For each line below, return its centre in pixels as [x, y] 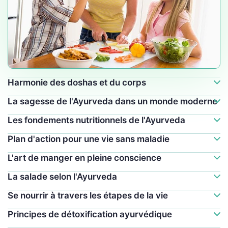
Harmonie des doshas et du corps [77, 82]
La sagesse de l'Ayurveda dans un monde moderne [112, 101]
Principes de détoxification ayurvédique [90, 214]
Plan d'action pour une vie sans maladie [89, 139]
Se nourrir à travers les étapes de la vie [88, 195]
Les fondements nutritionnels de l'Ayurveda [96, 120]
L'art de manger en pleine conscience [84, 158]
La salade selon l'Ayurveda [62, 176]
